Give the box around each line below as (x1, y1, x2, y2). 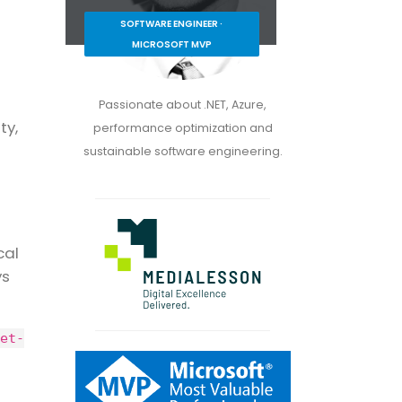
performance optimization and (92, 119, 273, 135)
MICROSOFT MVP (131, 37, 212, 51)
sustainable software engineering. (83, 143, 283, 159)
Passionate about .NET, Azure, (99, 96, 267, 112)
